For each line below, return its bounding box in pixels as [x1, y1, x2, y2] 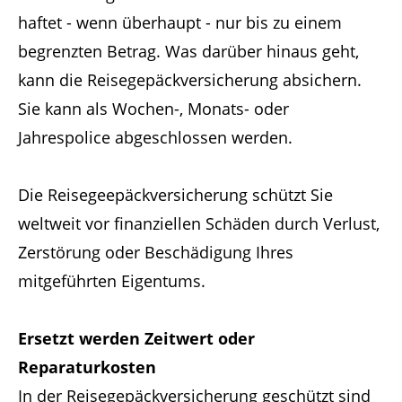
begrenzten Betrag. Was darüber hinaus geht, [18, 40, 359, 62]
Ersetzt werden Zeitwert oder [18, 328, 255, 349]
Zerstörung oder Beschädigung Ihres [18, 241, 293, 263]
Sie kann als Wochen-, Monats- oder [18, 98, 289, 119]
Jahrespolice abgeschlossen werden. [18, 127, 293, 148]
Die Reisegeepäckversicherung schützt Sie [18, 184, 333, 205]
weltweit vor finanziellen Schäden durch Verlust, [18, 213, 380, 234]
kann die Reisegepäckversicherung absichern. [18, 69, 362, 91]
